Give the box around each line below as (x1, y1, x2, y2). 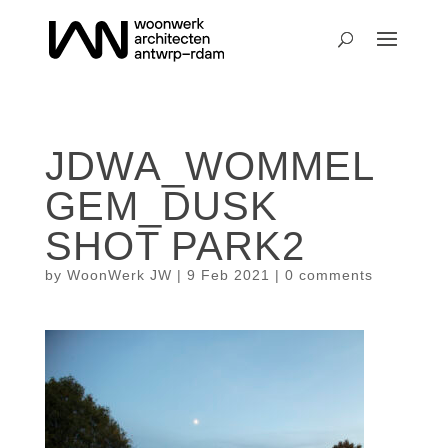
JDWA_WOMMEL (44, 144, 375, 188)
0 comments (284, 267, 373, 283)
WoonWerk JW (66, 267, 172, 283)
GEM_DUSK (44, 184, 278, 228)
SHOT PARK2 (44, 224, 305, 268)
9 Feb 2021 (186, 267, 270, 283)
